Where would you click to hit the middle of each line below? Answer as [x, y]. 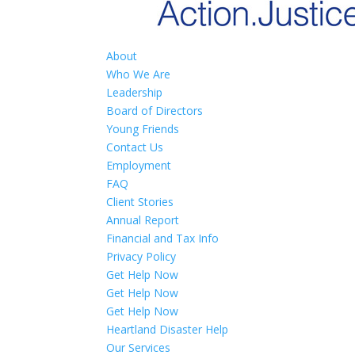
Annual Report [143, 220]
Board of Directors [155, 111]
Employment [139, 165]
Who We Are [139, 74]
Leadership [135, 92]
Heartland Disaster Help [168, 329]
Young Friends [143, 129]
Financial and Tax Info [163, 238]
